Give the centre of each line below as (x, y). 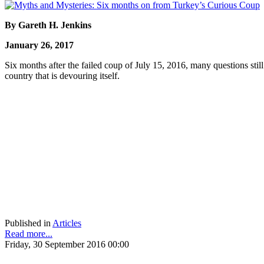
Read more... (29, 233)
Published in (28, 223)
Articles (67, 223)
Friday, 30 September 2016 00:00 (67, 244)
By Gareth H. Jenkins (48, 25)
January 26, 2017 (39, 45)
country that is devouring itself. (62, 75)
